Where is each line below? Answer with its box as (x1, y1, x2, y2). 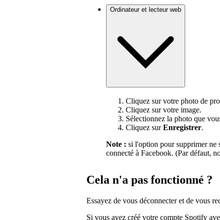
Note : (106, 139, 126, 148)
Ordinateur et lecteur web (110, 6, 181, 14)
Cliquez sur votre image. (126, 105, 201, 114)
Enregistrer (163, 123, 201, 132)
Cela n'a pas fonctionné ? (86, 173, 213, 186)
